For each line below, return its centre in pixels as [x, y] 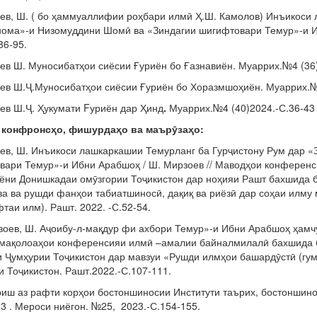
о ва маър [146, 129]
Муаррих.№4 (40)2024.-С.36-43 [240, 108]
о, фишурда [86, 129]
